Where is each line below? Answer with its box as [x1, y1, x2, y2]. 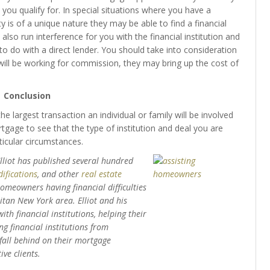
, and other [37, 168, 81, 180]
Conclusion [3, 90, 51, 101]
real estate [81, 168, 122, 180]
